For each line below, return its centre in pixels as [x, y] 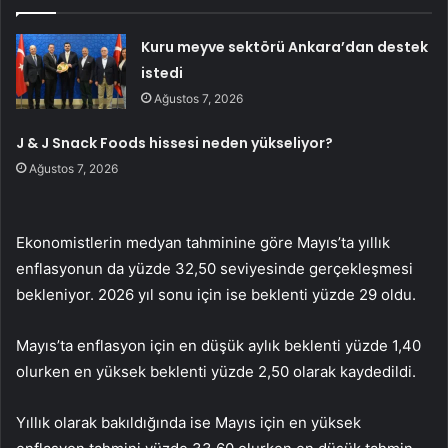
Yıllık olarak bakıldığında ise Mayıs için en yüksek [188, 423]
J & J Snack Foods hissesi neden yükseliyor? [175, 143]
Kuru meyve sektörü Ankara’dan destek [285, 47]
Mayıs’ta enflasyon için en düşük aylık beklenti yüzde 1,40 [218, 346]
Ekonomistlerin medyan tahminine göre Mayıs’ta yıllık [203, 243]
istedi [162, 73]
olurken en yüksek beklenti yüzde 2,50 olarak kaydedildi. [216, 372]
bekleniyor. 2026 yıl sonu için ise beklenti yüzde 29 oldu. [216, 295]
